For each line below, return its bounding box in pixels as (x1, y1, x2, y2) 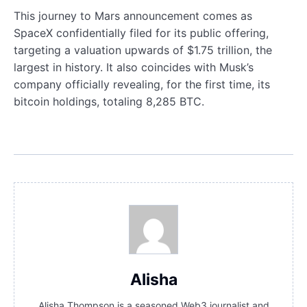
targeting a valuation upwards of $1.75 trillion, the (14, 42, 272, 57)
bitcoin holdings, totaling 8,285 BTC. (14, 94, 204, 108)
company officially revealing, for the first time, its (14, 77, 270, 91)
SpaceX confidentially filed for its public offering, (14, 25, 269, 40)
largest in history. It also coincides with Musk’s (14, 60, 254, 74)
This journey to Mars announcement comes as (14, 8, 252, 23)
